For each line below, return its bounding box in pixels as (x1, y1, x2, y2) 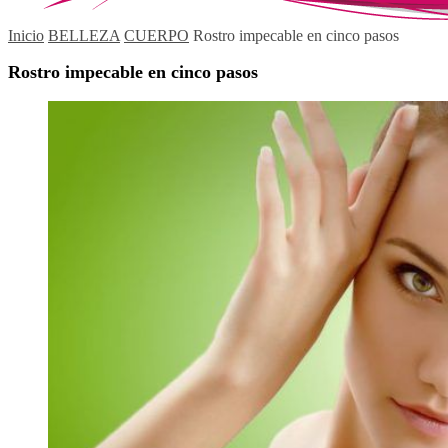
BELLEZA (48, 27, 120, 44)
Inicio (8, 27, 44, 44)
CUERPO (124, 27, 189, 44)
